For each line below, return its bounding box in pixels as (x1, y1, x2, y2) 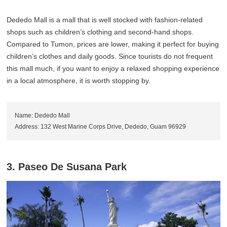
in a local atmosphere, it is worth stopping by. (7, 76, 151, 85)
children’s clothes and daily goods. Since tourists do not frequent (7, 52, 213, 60)
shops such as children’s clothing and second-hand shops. (7, 27, 194, 36)
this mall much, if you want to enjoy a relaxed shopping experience (7, 64, 220, 72)
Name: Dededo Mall (15, 111, 70, 119)
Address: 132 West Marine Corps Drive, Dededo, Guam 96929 (15, 123, 186, 130)
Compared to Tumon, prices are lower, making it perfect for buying (7, 40, 219, 48)
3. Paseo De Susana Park (7, 161, 127, 172)
